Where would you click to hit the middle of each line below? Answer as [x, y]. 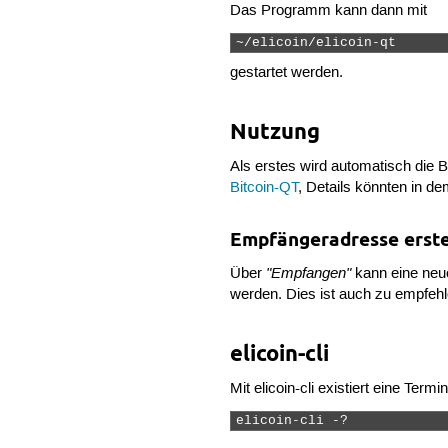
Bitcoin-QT [264, 188]
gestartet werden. [287, 72]
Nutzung [275, 130]
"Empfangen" [309, 273]
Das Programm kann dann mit [329, 11]
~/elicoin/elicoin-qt [320, 42]
